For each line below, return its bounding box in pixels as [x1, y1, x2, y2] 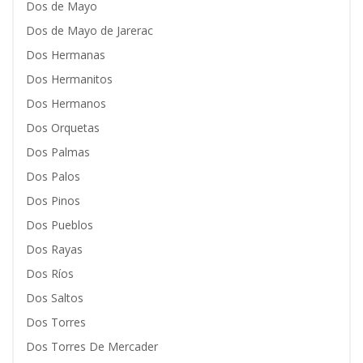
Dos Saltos [26, 290, 83, 305]
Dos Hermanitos [26, 71, 113, 87]
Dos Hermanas [26, 47, 105, 62]
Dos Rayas [26, 241, 83, 257]
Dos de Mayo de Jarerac [26, 23, 153, 38]
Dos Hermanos [26, 96, 106, 111]
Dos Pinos [26, 193, 80, 208]
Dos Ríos [26, 266, 74, 281]
